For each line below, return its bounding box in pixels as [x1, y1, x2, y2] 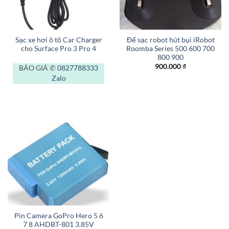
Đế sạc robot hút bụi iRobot [126, 35, 215, 44]
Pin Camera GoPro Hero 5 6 [14, 211, 103, 220]
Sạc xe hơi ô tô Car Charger [15, 35, 102, 44]
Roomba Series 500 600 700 [126, 44, 215, 53]
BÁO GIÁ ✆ [19, 64, 57, 73]
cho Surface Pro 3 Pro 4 [21, 44, 96, 53]
